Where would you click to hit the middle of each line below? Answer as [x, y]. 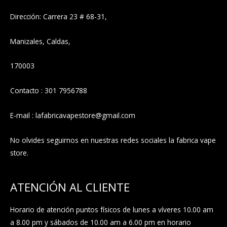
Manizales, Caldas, [40, 41]
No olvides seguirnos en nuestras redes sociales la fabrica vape [113, 140]
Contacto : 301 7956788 [49, 91]
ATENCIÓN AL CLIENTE [70, 187]
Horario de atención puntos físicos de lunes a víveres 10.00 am [112, 210]
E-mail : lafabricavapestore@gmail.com [73, 116]
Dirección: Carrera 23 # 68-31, [59, 16]
